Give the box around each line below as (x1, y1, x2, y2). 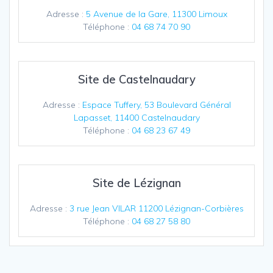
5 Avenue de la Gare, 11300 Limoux (85, 9, 227, 20)
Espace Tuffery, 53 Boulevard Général (82, 99, 231, 111)
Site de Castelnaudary (77, 73, 196, 87)
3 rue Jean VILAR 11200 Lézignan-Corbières (69, 203, 244, 214)
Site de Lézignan (92, 176, 181, 191)
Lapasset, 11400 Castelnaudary (73, 112, 200, 124)
